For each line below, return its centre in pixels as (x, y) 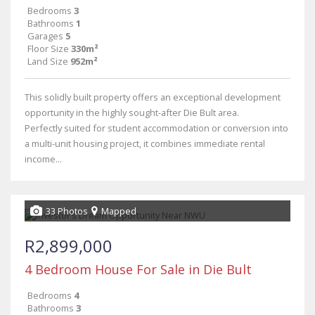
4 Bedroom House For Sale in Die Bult (138, 269)
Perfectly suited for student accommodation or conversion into (156, 128)
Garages (45, 36)
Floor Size (48, 49)
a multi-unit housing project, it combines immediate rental (145, 143)
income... (43, 159)
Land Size (48, 61)
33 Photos (67, 211)
